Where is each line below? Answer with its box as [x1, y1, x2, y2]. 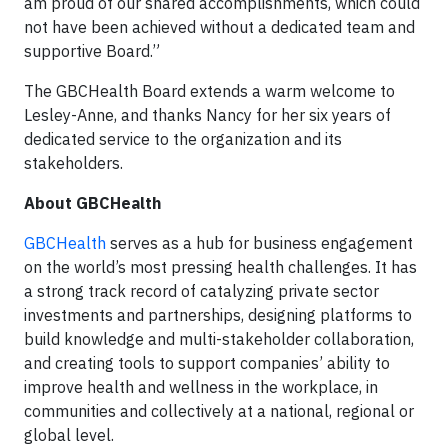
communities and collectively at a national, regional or [24, 401, 414, 422]
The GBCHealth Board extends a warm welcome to [24, 81, 395, 102]
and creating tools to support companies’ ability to [24, 353, 390, 374]
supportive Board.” [24, 41, 164, 62]
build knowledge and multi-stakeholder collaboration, [24, 329, 414, 350]
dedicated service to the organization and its [24, 129, 342, 150]
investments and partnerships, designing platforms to [24, 305, 412, 326]
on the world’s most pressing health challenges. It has [24, 257, 417, 278]
